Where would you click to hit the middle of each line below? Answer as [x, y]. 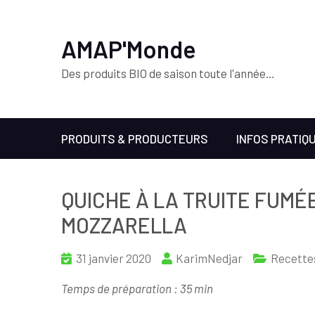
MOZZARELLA [124, 225]
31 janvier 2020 [114, 258]
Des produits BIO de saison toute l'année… [168, 73]
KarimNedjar [209, 258]
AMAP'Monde [129, 49]
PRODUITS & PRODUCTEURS [135, 139]
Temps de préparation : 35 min [137, 288]
